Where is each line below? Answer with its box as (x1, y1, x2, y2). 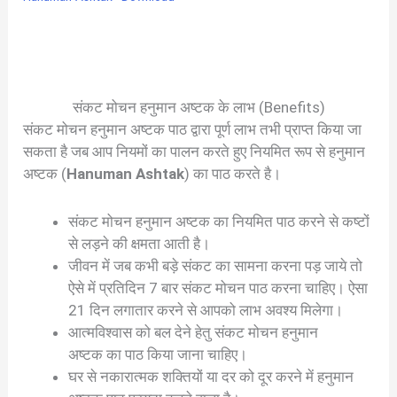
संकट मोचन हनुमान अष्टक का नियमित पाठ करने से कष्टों (68, 213, 370, 231)
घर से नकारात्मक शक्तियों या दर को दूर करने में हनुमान (68, 368, 354, 386)
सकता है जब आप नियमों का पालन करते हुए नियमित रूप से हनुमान (23, 143, 366, 161)
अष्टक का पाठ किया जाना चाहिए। (68, 346, 248, 364)
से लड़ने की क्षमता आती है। (68, 235, 211, 253)
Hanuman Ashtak (66, 165, 185, 183)
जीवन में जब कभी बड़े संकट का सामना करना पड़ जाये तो (68, 257, 363, 276)
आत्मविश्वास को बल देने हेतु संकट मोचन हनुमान (68, 323, 319, 342)
